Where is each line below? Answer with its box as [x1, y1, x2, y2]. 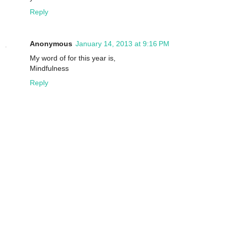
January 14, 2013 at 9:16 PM [75, 39, 169, 48]
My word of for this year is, [30, 53, 116, 62]
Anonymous [30, 39, 72, 48]
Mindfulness [30, 64, 69, 72]
